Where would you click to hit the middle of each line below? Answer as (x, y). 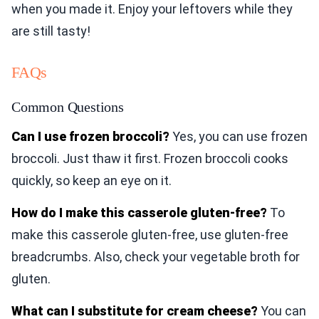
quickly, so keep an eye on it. (91, 181)
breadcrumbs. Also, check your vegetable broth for (156, 257)
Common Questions (68, 107)
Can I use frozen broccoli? (90, 137)
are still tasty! (51, 31)
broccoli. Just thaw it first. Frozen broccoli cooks (150, 159)
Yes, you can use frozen (239, 137)
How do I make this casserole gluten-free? (139, 213)
